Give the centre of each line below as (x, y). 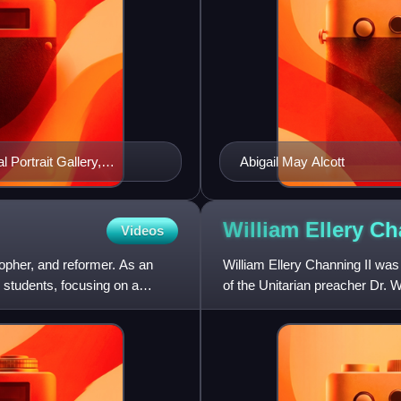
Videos (142, 230)
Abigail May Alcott (292, 161)
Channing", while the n (287, 305)
